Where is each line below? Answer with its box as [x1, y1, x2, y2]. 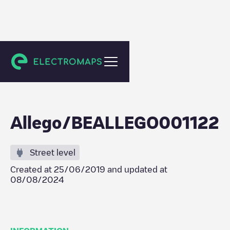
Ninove [21, 55, 44, 62]
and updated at [105, 165, 167, 174]
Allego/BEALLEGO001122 [10, 114, 219, 130]
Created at [10, 165, 54, 174]
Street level [30, 148, 75, 157]
